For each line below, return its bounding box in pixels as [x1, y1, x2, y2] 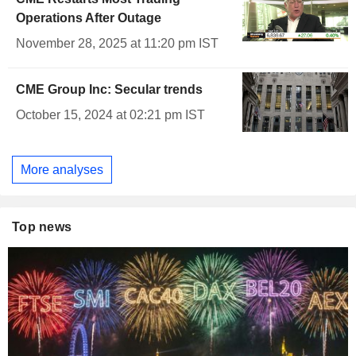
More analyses [21, 162, 103, 176]
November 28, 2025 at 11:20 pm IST [16, 37, 219, 51]
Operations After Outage [16, 11, 161, 25]
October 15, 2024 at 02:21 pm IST [16, 108, 205, 122]
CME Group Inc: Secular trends [16, 83, 203, 97]
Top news [12, 220, 72, 234]
